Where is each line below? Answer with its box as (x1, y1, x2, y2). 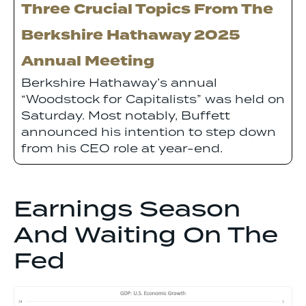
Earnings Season (14, 193, 240, 228)
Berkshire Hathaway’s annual (21, 74, 217, 93)
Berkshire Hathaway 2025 (21, 25, 240, 47)
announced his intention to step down (21, 124, 276, 142)
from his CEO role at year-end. (21, 140, 223, 158)
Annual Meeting (21, 51, 154, 73)
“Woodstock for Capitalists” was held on (21, 91, 285, 109)
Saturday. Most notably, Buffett (21, 107, 230, 126)
